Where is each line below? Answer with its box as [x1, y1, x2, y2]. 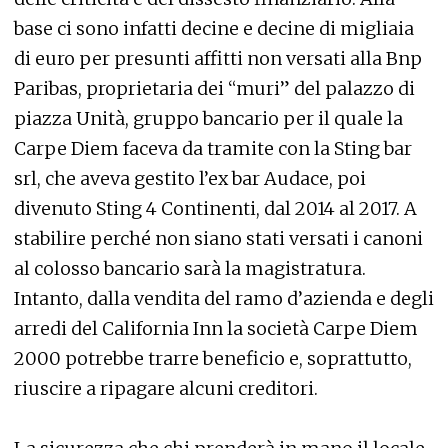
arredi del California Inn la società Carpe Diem [14, 317, 418, 340]
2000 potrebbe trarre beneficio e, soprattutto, [14, 347, 412, 370]
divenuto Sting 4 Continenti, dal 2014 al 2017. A [14, 197, 417, 220]
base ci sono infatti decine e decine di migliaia [14, 17, 414, 40]
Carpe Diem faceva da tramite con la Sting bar [14, 137, 412, 160]
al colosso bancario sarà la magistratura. [14, 257, 366, 280]
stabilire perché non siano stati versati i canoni [14, 227, 423, 250]
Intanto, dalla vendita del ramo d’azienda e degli [14, 287, 434, 310]
